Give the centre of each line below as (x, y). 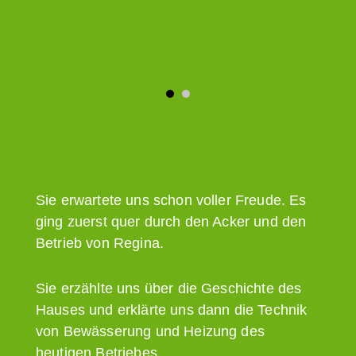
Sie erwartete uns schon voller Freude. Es (171, 200)
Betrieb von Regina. (100, 243)
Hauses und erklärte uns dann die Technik (172, 310)
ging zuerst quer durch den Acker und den (171, 221)
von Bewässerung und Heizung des (150, 331)
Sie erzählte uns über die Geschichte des (169, 288)
